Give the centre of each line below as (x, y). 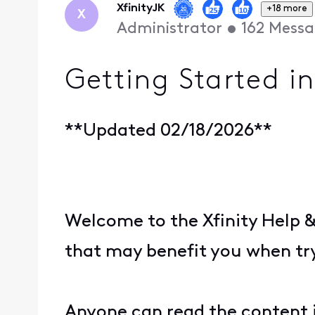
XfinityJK (140, 9)
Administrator (169, 30)
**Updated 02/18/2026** (169, 131)
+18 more (287, 8)
